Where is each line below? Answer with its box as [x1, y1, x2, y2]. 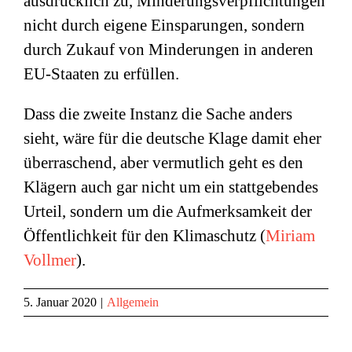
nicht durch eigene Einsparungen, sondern [24, 16, 305, 35]
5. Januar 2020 [24, 295, 97, 309]
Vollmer [24, 251, 76, 269]
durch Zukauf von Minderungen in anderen [24, 40, 313, 59]
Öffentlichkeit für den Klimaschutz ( [24, 226, 266, 245]
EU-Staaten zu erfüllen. [24, 64, 179, 83]
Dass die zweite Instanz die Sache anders [24, 104, 292, 123]
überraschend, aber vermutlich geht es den [24, 153, 303, 172]
